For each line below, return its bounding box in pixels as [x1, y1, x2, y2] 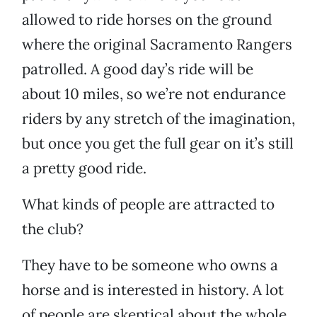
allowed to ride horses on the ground [22, 10, 272, 30]
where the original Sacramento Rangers [22, 35, 292, 54]
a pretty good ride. [22, 158, 146, 178]
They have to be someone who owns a [22, 255, 278, 275]
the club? [22, 219, 83, 239]
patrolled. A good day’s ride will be [22, 59, 253, 79]
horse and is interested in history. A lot [22, 280, 284, 300]
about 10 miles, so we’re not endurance [22, 84, 286, 104]
